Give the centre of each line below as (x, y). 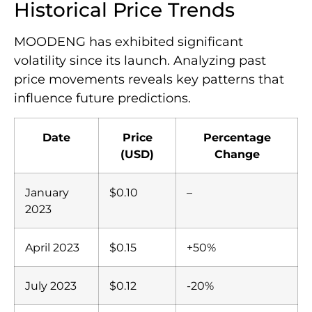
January (47, 193)
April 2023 (52, 248)
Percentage (237, 138)
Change (237, 154)
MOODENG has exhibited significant (128, 41)
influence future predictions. (102, 98)
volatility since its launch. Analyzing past (140, 60)
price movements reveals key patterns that (149, 79)
